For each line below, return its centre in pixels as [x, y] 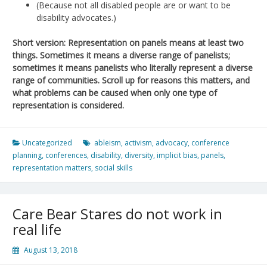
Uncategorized [47, 142]
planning [27, 155]
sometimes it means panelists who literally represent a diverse [133, 67]
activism [138, 142]
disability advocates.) [76, 17]
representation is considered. [68, 105]
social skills [114, 167]
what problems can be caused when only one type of [115, 92]
